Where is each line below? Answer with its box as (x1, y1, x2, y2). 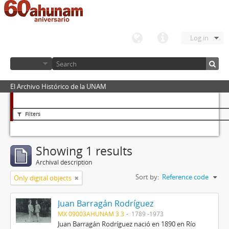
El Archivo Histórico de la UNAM (10, 82, 106, 91)
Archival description (36, 158, 92, 167)
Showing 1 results (36, 143, 132, 159)
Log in (190, 33, 209, 42)
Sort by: (135, 172, 159, 181)
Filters (24, 110, 40, 118)
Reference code (162, 172, 209, 181)
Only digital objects (14, 173, 72, 182)
